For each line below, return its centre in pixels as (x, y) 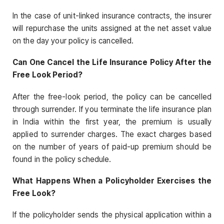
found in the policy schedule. (62, 159)
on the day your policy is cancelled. (73, 41)
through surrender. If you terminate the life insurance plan (112, 109)
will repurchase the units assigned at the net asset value (112, 28)
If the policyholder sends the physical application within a (112, 215)
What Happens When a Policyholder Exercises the (112, 180)
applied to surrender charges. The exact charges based (112, 134)
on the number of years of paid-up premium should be (112, 146)
